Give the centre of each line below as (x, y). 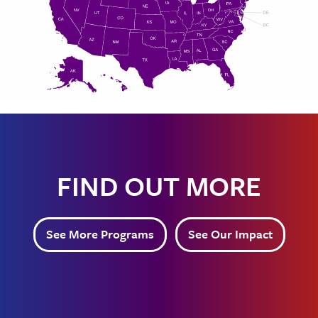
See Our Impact (230, 234)
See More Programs (100, 234)
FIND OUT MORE (159, 186)
